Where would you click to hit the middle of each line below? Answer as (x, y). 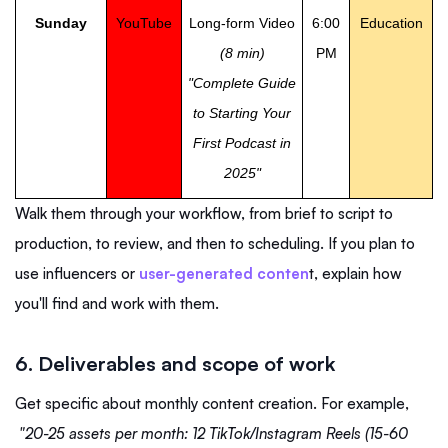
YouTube (144, 23)
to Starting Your (242, 113)
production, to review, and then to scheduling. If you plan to (215, 244)
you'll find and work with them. (117, 304)
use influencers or (77, 274)
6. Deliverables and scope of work (175, 364)
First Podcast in (242, 143)
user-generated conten (224, 274)
